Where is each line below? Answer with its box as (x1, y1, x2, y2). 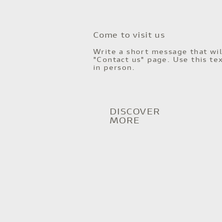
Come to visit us (93, 31, 165, 40)
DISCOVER (110, 108, 160, 116)
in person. (93, 64, 135, 72)
